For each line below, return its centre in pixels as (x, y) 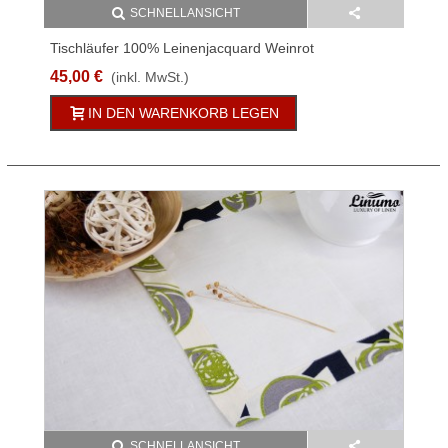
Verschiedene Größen (119, 69)
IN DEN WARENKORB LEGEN (183, 113)
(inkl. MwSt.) (150, 77)
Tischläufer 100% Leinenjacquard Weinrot (182, 48)
